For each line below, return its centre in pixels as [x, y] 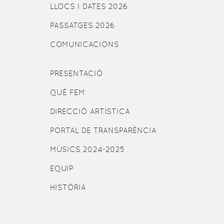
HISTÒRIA [68, 187]
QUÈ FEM [67, 92]
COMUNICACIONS [84, 44]
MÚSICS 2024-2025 [87, 149]
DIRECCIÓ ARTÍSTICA [90, 111]
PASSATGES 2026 [82, 25]
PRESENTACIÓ [76, 73]
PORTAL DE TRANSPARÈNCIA [103, 130]
